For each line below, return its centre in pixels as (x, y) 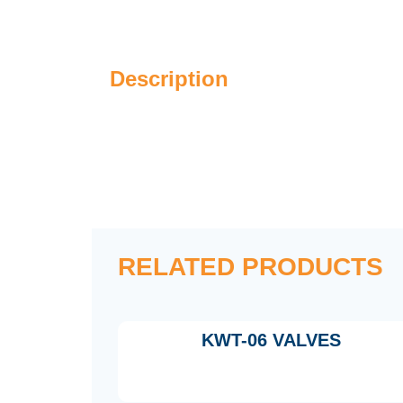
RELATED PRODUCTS (251, 267)
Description (169, 79)
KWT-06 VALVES (271, 340)
